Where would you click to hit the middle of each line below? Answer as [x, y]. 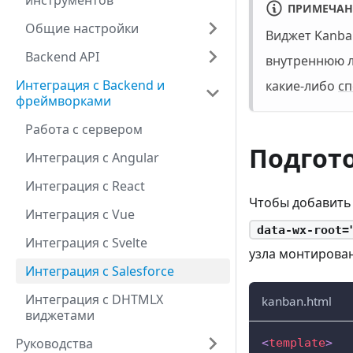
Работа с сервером [84, 129]
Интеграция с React [85, 186]
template [297, 343]
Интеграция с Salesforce [100, 271]
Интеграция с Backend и [90, 85]
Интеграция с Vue [80, 214]
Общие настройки [82, 28]
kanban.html [297, 301]
